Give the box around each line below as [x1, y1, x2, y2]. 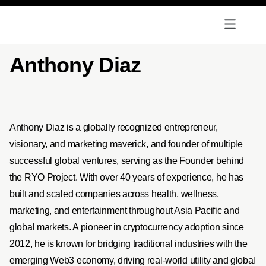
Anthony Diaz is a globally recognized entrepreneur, [9, 122, 218, 132]
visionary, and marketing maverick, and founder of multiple [9, 138, 243, 149]
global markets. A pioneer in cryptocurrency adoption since [9, 221, 244, 232]
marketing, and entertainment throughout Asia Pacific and [9, 205, 240, 216]
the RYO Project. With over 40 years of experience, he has [9, 172, 244, 182]
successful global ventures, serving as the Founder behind [9, 155, 245, 166]
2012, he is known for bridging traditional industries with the [9, 238, 248, 249]
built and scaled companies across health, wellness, [9, 188, 219, 199]
